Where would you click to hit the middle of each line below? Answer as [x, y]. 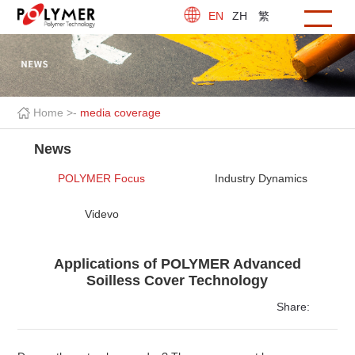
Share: [294, 307]
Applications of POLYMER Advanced [177, 264]
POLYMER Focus [102, 179]
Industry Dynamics [261, 179]
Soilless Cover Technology [177, 281]
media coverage [121, 113]
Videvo [101, 214]
